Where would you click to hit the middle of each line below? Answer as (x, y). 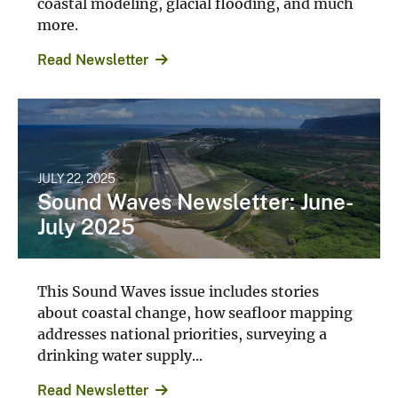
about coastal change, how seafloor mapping (195, 307)
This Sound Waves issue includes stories (178, 286)
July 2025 (86, 221)
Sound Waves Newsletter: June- (195, 196)
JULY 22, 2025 (76, 173)
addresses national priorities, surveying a (182, 328)
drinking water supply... (120, 350)
